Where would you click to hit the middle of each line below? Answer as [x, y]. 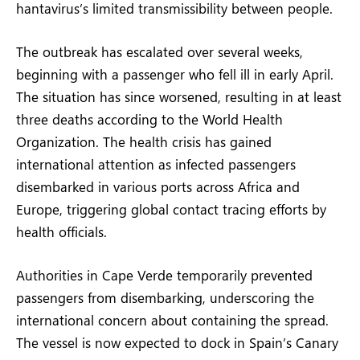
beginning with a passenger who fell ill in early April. [175, 74]
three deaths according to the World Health [149, 119]
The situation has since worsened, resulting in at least [179, 96]
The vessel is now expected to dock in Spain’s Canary [177, 343]
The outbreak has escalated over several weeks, [160, 51]
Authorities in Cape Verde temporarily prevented [164, 275]
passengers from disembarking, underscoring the [165, 298]
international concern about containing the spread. [172, 320]
